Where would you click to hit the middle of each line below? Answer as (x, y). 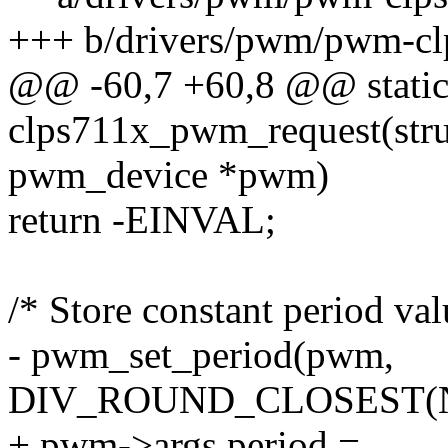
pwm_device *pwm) (168, 175)
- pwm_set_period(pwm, (201, 355)
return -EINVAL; (142, 220)
